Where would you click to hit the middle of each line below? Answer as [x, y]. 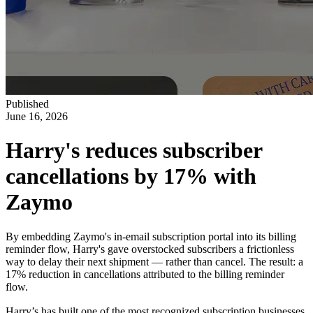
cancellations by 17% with [131, 176]
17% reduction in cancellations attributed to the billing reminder [145, 274]
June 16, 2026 [37, 116]
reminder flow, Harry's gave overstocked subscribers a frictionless [150, 249]
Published [27, 104]
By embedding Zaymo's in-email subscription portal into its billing [151, 236]
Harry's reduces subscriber [134, 151]
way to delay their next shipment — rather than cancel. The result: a [154, 261]
